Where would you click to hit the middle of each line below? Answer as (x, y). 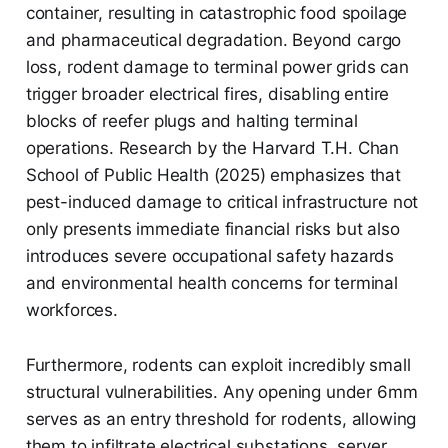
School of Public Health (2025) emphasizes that (213, 175)
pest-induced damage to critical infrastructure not (222, 202)
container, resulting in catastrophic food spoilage (216, 13)
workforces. (71, 310)
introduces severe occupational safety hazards (210, 256)
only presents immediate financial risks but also (212, 229)
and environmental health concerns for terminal (211, 283)
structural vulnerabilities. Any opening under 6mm (221, 392)
